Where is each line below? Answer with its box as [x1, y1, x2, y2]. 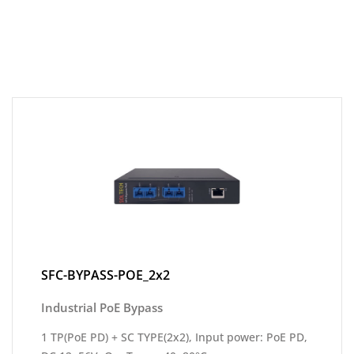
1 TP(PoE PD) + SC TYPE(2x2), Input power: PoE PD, [41, 330, 307, 345]
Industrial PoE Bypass [41, 299, 163, 315]
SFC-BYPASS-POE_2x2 [41, 266, 170, 284]
